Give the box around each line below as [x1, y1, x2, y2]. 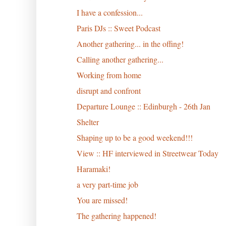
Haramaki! [76, 163, 110, 174]
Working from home [76, 69, 141, 80]
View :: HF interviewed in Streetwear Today [76, 147, 218, 158]
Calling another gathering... [76, 53, 163, 65]
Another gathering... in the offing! [76, 38, 184, 49]
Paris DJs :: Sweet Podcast [76, 22, 160, 33]
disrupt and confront [76, 85, 141, 96]
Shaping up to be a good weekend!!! [76, 132, 193, 143]
